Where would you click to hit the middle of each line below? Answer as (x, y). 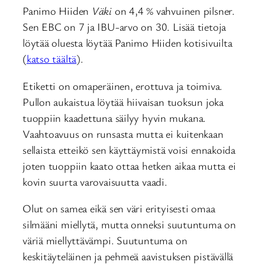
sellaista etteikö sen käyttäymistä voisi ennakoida (129, 149)
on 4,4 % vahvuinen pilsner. (173, 11)
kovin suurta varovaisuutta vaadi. (95, 181)
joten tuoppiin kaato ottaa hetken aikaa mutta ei (129, 165)
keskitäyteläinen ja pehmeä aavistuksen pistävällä (128, 256)
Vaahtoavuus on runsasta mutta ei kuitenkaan (123, 133)
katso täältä (51, 59)
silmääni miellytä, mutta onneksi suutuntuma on (129, 224)
